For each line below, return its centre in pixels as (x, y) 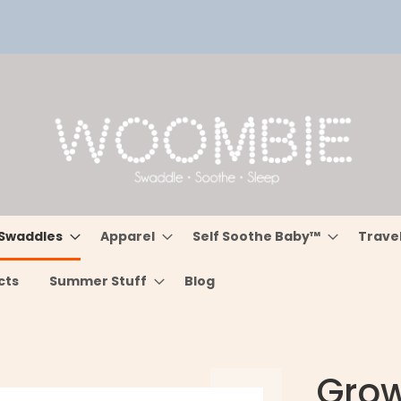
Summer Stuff (98, 281)
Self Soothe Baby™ (257, 236)
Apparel (128, 236)
